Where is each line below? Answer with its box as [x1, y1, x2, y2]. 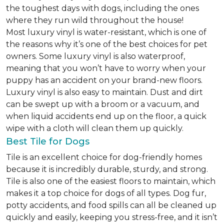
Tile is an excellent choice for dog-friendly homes [6, 152, 202, 162]
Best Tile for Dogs [6, 136, 89, 147]
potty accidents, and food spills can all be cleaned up [6, 200, 216, 210]
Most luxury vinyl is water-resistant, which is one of [6, 27, 206, 37]
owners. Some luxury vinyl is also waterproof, [6, 51, 185, 61]
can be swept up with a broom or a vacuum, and [6, 99, 199, 109]
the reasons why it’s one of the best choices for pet [6, 39, 207, 49]
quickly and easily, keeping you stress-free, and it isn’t [6, 212, 217, 222]
